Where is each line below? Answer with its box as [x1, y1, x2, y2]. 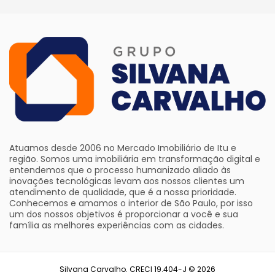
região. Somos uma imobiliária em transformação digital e [9, 152, 260, 165]
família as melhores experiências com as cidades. [9, 219, 224, 231]
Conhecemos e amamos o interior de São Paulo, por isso [9, 196, 253, 209]
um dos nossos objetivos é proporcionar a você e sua [9, 207, 238, 220]
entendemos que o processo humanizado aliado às [9, 163, 231, 176]
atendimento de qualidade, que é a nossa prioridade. [9, 185, 236, 198]
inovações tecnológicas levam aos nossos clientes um [9, 174, 244, 187]
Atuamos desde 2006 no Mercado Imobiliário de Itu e [9, 141, 236, 154]
